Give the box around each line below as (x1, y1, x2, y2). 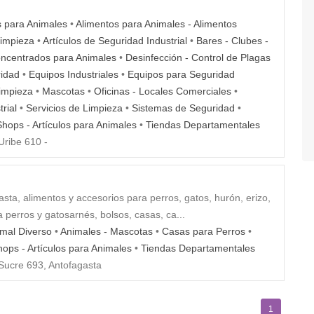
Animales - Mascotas (60, 226, 153, 238)
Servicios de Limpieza (26, 102, 123, 114)
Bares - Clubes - (196, 35, 268, 47)
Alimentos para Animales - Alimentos (76, 18, 237, 30)
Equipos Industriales (29, 69, 118, 81)
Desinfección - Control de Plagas (125, 52, 271, 64)
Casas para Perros (162, 226, 245, 238)
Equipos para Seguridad (128, 69, 235, 81)
